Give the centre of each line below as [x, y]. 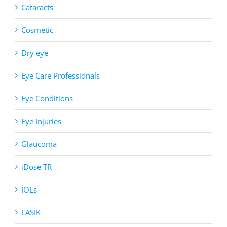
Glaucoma [39, 144]
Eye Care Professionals [61, 76]
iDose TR [36, 167]
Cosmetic [37, 30]
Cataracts [37, 7]
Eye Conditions [47, 99]
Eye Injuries [41, 121]
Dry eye [35, 53]
